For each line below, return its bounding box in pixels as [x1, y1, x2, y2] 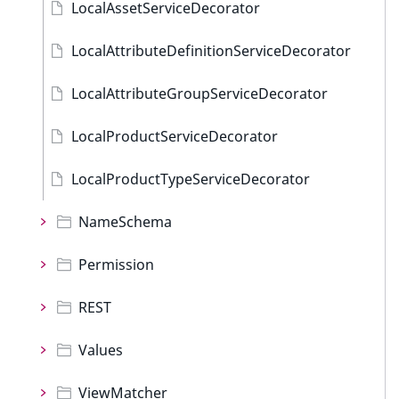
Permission [78, 255, 154, 274]
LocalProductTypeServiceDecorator [71, 169, 310, 189]
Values [78, 340, 123, 360]
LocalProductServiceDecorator [71, 126, 278, 146]
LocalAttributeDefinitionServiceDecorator [71, 41, 351, 61]
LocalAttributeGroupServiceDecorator [71, 84, 328, 103]
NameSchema [78, 212, 172, 232]
